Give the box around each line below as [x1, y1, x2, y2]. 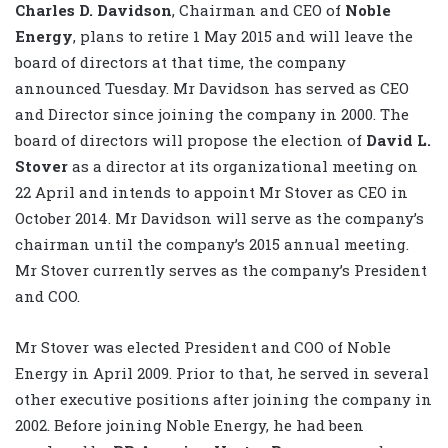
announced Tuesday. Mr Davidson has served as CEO [15, 77, 409, 98]
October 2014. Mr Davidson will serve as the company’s [15, 207, 424, 228]
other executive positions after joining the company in [15, 388, 432, 409]
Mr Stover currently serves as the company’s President [15, 259, 427, 280]
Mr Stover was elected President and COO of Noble [15, 336, 391, 357]
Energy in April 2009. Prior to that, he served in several [15, 362, 429, 383]
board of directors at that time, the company [15, 51, 346, 72]
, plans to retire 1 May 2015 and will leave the [73, 25, 413, 46]
